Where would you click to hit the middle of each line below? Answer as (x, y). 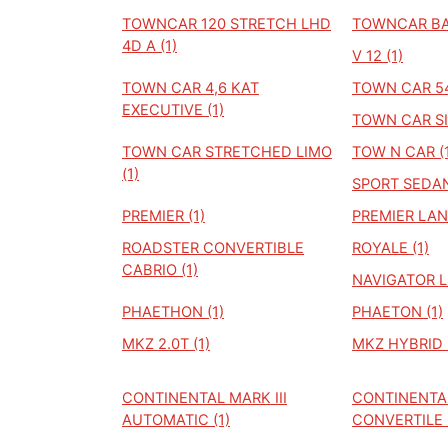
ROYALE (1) (390, 248)
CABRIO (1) (160, 270)
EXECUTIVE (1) (173, 110)
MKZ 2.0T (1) (166, 344)
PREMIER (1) (163, 216)
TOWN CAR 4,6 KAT (190, 88)
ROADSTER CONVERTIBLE (213, 248)
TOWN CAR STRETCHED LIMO (227, 152)
